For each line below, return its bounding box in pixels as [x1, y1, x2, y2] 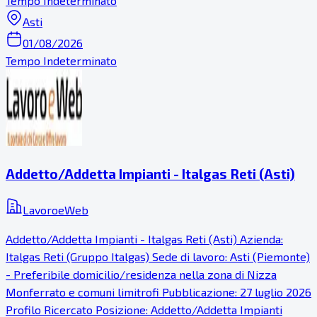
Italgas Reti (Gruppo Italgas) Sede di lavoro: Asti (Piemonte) [6, 249, 310, 263]
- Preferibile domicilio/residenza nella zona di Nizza [6, 267, 277, 281]
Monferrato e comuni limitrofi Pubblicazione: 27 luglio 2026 [6, 284, 311, 299]
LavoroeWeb [23, 202, 88, 217]
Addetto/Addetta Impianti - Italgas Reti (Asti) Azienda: [6, 231, 283, 246]
